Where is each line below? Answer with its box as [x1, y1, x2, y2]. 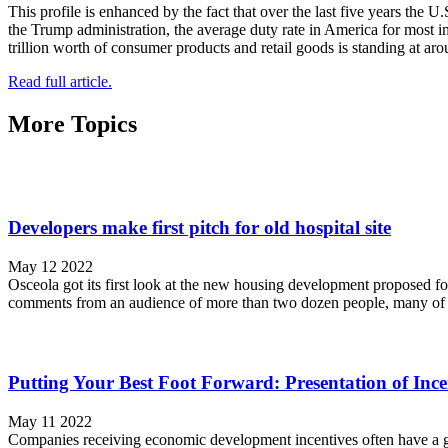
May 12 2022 [8, 258, 93, 276]
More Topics [8, 110, 137, 137]
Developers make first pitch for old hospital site [8, 217, 391, 239]
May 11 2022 [8, 412, 92, 430]
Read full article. [8, 72, 112, 90]
